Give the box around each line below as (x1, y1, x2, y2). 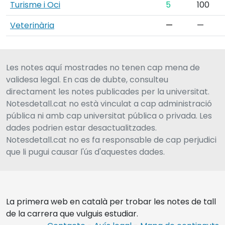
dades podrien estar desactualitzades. (6, 122, 157, 134)
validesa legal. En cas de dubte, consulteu (6, 74, 168, 85)
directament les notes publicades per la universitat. (6, 86, 209, 97)
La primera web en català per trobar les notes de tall (6, 196, 216, 207)
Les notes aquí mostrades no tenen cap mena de (6, 62, 200, 73)
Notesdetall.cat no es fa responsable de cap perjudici (6, 134, 216, 146)
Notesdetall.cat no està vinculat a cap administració (6, 98, 212, 109)
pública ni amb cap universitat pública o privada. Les (6, 110, 212, 122)
